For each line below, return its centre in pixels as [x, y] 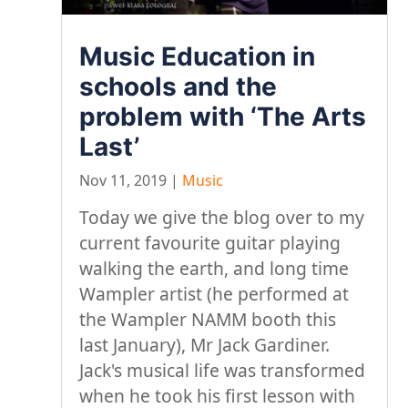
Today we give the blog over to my [222, 217]
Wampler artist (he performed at [214, 293]
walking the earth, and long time [214, 268]
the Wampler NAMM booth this [208, 319]
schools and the [178, 86]
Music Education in [198, 56]
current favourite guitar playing [210, 242]
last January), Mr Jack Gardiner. [205, 344]
